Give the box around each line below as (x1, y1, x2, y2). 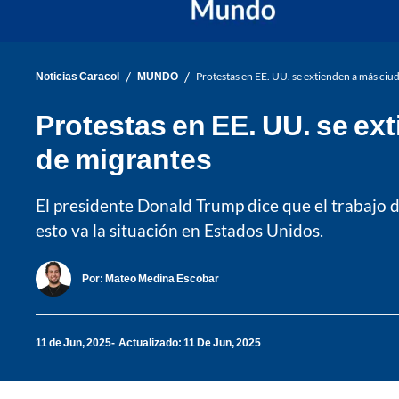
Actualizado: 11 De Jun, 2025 (118, 336, 261, 350)
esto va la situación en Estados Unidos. (36, 219, 323, 240)
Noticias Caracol (36, 69, 119, 84)
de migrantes (36, 140, 212, 175)
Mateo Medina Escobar (105, 272, 219, 286)
